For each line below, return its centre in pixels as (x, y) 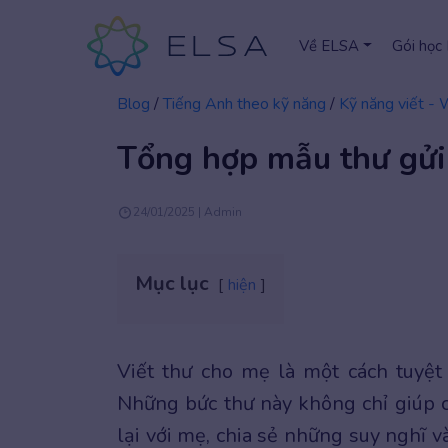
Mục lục (172, 283)
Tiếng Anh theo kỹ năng (244, 104)
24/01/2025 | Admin (187, 211)
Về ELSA (328, 46)
